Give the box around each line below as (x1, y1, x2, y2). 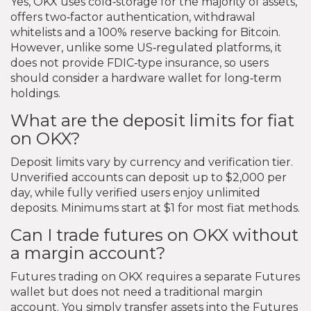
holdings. (10, 86, 60, 100)
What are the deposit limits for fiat (10, 110, 294, 131)
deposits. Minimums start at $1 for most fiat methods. (10, 201, 300, 215)
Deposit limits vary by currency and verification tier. (10, 155, 293, 169)
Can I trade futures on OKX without (10, 224, 299, 245)
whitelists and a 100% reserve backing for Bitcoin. (10, 25, 280, 39)
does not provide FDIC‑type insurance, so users (10, 56, 269, 69)
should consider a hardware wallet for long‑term (10, 71, 281, 85)
